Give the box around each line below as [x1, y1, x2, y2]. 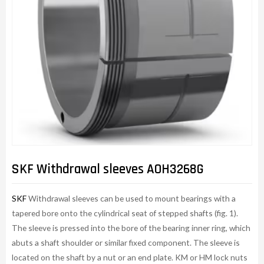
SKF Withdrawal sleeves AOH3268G [12, 161, 204, 179]
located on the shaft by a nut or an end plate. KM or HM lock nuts [12, 252, 247, 262]
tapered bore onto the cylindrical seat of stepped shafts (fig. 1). [12, 207, 238, 218]
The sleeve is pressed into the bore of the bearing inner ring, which [12, 222, 250, 233]
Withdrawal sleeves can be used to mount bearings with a [28, 193, 236, 203]
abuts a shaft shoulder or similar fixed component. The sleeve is [12, 237, 240, 247]
